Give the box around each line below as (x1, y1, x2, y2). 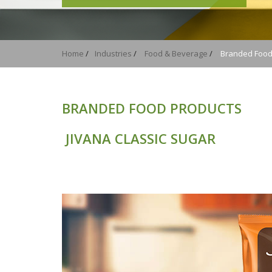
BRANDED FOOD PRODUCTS (62, 99, 242, 117)
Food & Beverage (144, 48, 208, 59)
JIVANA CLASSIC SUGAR (62, 129, 216, 148)
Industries (95, 48, 132, 59)
